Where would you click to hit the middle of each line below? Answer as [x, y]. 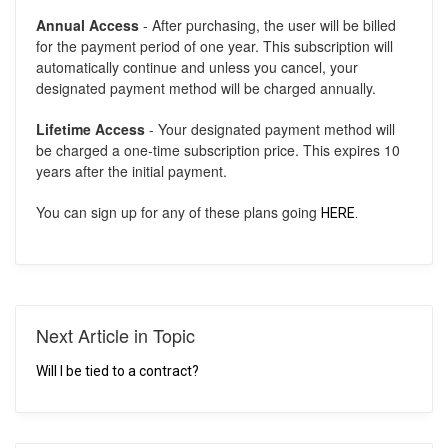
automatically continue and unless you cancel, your [197, 67]
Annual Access [87, 25]
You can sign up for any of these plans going [178, 212]
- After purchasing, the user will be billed [267, 25]
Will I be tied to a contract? [117, 371]
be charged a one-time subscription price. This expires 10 [218, 150]
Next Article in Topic [115, 335]
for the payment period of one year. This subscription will [214, 46]
